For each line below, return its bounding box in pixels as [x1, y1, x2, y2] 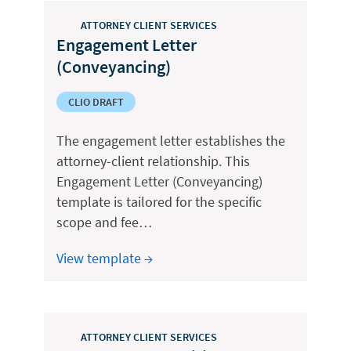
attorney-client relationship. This [56, 152, 250, 170]
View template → [56, 249, 153, 267]
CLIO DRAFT [68, 95, 124, 109]
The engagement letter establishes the [56, 132, 285, 150]
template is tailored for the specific [56, 193, 262, 211]
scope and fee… [56, 213, 152, 231]
